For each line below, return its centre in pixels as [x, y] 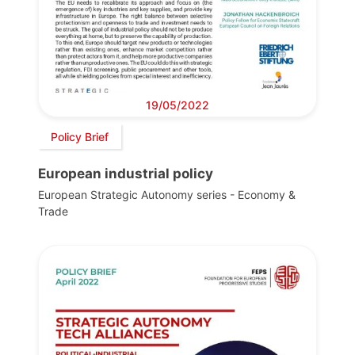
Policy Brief [80, 136]
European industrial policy [126, 174]
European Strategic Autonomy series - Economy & [167, 195]
